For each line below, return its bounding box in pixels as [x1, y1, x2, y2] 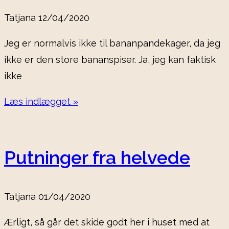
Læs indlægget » [4, 96, 78, 107]
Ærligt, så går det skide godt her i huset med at [4, 217, 210, 228]
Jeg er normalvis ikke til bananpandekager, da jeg [4, 38, 220, 49]
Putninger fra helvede [4, 147, 190, 169]
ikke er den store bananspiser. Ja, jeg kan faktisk [4, 54, 216, 65]
